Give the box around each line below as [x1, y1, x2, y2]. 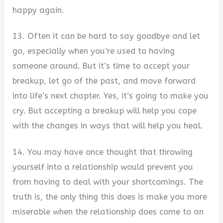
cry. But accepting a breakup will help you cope [12, 106, 197, 116]
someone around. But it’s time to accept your [12, 61, 190, 71]
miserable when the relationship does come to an [12, 207, 204, 217]
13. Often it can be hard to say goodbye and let [12, 31, 201, 41]
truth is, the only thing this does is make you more [12, 192, 208, 202]
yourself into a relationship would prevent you [12, 162, 194, 172]
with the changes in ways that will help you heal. [12, 121, 204, 131]
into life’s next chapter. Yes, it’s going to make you [12, 91, 209, 101]
